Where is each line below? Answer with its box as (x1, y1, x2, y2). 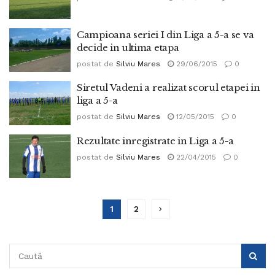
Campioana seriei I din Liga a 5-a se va (77, 28, 254, 41)
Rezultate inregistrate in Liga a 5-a (77, 134, 234, 147)
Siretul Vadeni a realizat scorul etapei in (77, 82, 260, 93)
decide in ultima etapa (77, 41, 179, 53)
